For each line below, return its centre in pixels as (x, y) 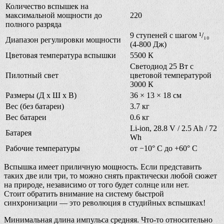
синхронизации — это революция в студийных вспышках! (105, 203)
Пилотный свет (32, 75)
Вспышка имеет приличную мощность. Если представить (103, 167)
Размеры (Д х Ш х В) (41, 95)
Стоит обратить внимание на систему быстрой (84, 194)
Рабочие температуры (43, 148)
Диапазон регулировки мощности (63, 40)
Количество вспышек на (47, 6)
